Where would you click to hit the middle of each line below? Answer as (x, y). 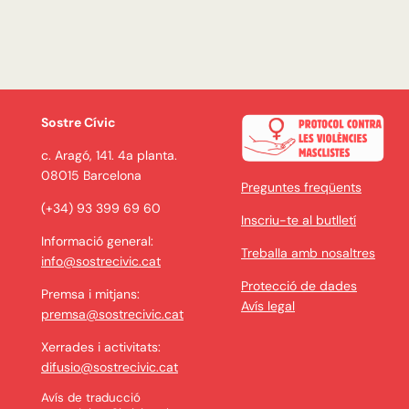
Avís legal (268, 306)
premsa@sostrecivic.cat (112, 315)
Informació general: (97, 241)
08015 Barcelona (91, 176)
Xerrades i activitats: (101, 347)
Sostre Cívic (79, 123)
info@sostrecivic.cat (101, 262)
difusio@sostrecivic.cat (110, 367)
